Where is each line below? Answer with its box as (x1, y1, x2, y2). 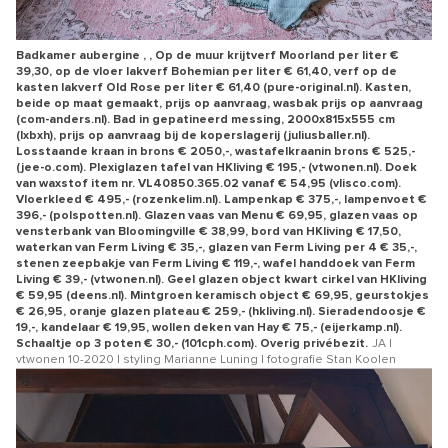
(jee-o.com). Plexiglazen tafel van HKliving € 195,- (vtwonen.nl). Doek (16, 161, 417, 174)
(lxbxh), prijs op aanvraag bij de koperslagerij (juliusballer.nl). (16, 129, 370, 142)
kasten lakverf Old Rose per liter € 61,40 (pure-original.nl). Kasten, (16, 81, 411, 94)
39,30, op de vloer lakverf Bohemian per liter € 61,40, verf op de (16, 65, 397, 78)
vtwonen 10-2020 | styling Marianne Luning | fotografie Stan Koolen (16, 353, 396, 366)
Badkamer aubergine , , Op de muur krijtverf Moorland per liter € (16, 49, 399, 62)
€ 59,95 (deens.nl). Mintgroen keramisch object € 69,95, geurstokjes (16, 289, 429, 302)
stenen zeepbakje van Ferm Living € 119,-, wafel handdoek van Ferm (16, 257, 415, 270)
